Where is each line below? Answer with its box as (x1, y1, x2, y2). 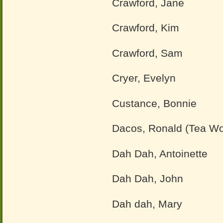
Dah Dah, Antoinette (112, 147, 208, 159)
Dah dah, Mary (112, 198, 182, 210)
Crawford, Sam (112, 47, 183, 59)
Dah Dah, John (112, 173, 183, 184)
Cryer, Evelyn (112, 72, 176, 84)
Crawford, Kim (112, 22, 179, 33)
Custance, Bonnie (112, 97, 197, 109)
